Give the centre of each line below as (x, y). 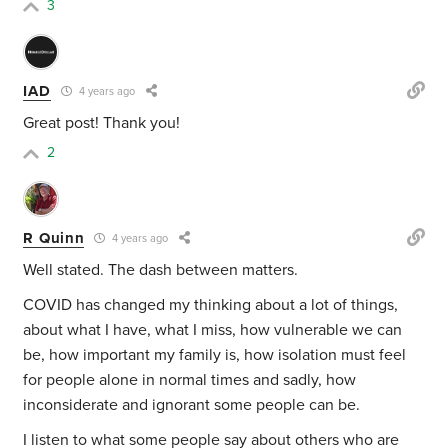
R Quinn (54, 237)
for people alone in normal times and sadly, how (190, 380)
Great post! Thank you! (102, 123)
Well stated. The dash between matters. (161, 270)
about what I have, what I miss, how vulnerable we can (213, 330)
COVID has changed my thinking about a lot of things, (211, 305)
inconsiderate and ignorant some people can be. (192, 405)
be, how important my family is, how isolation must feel (215, 355)
